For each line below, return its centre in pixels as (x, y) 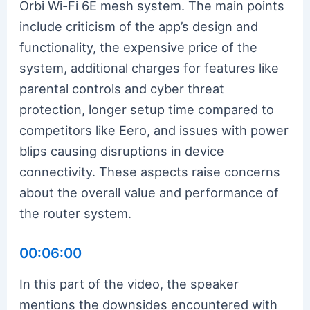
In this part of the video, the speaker (129, 283)
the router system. (76, 213)
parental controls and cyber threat (122, 88)
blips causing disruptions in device (122, 151)
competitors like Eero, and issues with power (154, 130)
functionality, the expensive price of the (139, 47)
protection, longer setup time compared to (147, 109)
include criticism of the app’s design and (139, 26)
